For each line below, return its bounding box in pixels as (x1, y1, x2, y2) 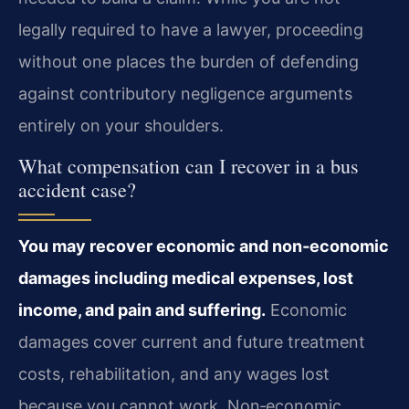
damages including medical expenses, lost (18, 268, 353, 288)
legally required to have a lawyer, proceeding (18, 19, 363, 39)
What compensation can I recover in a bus (18, 152, 359, 180)
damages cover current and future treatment (18, 332, 365, 352)
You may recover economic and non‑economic (18, 236, 389, 257)
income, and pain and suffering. (18, 300, 266, 320)
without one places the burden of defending (18, 51, 359, 71)
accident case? (18, 176, 136, 204)
